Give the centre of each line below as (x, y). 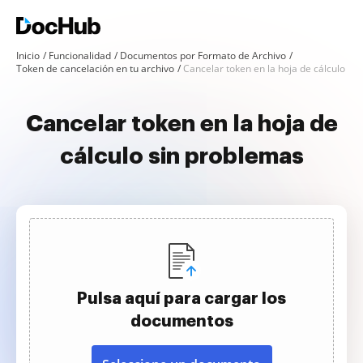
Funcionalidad (80, 56)
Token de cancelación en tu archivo (95, 68)
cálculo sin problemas (181, 156)
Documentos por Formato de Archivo (203, 56)
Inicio (28, 56)
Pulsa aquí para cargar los (181, 298)
